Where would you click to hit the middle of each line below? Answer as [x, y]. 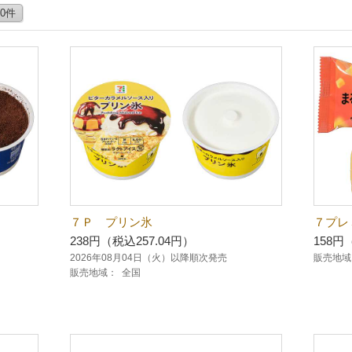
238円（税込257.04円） [132, 241]
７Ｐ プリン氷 [111, 222]
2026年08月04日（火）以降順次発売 [148, 258]
